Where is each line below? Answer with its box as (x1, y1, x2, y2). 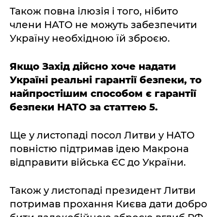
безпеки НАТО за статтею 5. (10, 101, 158, 113)
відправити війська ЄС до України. (10, 156, 186, 168)
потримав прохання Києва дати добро (10, 198, 207, 210)
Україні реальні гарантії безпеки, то (10, 74, 201, 86)
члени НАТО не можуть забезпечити (10, 19, 197, 31)
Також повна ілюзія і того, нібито (10, 5, 178, 17)
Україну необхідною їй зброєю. (10, 32, 170, 44)
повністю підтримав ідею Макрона (10, 143, 189, 155)
